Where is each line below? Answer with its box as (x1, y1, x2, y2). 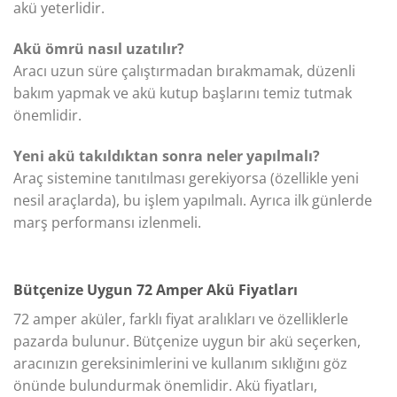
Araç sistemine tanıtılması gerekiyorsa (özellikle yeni (13, 167, 359, 188)
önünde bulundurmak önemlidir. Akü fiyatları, (13, 375, 317, 395)
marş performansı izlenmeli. (13, 212, 201, 232)
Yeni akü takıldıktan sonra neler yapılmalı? (13, 145, 320, 166)
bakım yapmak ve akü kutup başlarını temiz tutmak (13, 82, 352, 103)
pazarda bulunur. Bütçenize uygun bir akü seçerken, (13, 331, 361, 351)
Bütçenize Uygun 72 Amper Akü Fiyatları (13, 279, 298, 300)
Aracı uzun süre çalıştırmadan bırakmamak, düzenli (13, 60, 355, 81)
